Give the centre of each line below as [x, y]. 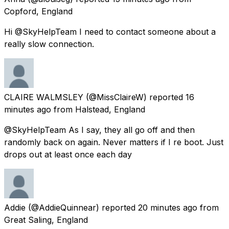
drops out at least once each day [68, 154]
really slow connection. [49, 44]
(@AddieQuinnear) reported [82, 207]
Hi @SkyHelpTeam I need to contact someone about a [110, 31]
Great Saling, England [46, 220]
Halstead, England [110, 109]
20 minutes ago [168, 207]
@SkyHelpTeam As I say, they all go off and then [99, 130]
